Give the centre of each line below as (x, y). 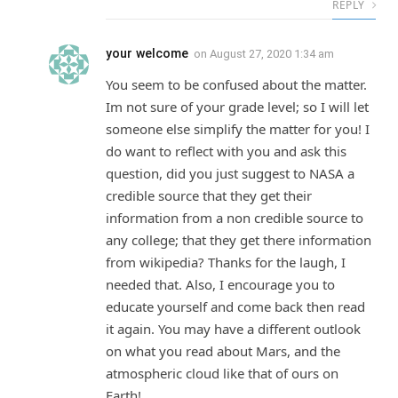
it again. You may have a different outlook (233, 328)
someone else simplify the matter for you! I (238, 128)
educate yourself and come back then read (235, 306)
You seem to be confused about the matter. (236, 84)
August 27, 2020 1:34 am (272, 53)
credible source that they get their (209, 195)
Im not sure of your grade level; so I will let (237, 106)
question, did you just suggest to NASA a (230, 173)
